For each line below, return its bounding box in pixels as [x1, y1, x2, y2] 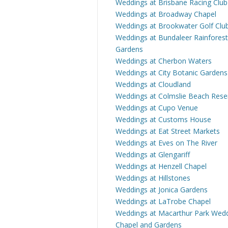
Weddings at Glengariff [116, 150, 190, 159]
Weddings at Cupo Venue [116, 103, 198, 112]
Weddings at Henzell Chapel [116, 161, 207, 171]
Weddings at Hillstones [116, 173, 190, 183]
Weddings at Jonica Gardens [116, 185, 208, 194]
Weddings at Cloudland [116, 79, 191, 89]
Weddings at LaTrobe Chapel [116, 196, 211, 206]
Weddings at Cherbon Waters [116, 56, 212, 66]
